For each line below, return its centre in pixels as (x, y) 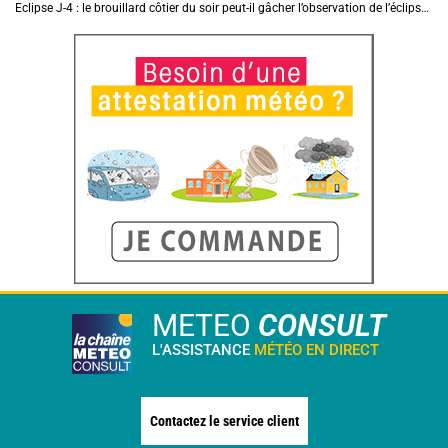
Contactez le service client (224, 421)
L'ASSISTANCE (201, 350)
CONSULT (322, 326)
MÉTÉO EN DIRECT (316, 350)
